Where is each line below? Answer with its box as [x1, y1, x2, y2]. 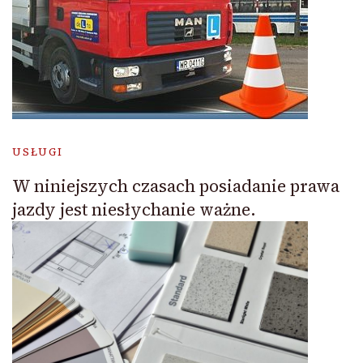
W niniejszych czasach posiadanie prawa [12, 173, 340, 198]
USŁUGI [12, 144, 63, 159]
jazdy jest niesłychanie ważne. [12, 197, 256, 221]
